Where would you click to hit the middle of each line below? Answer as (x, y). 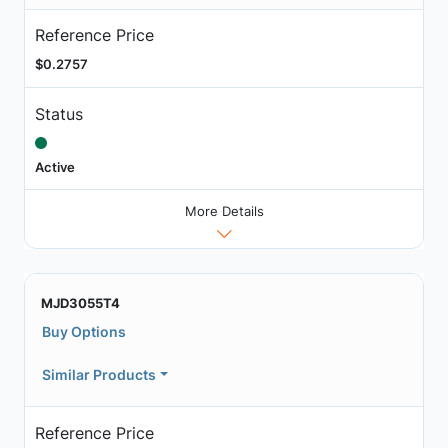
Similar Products (99, 375)
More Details (224, 211)
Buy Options (84, 332)
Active (54, 166)
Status (58, 113)
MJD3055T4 (80, 303)
